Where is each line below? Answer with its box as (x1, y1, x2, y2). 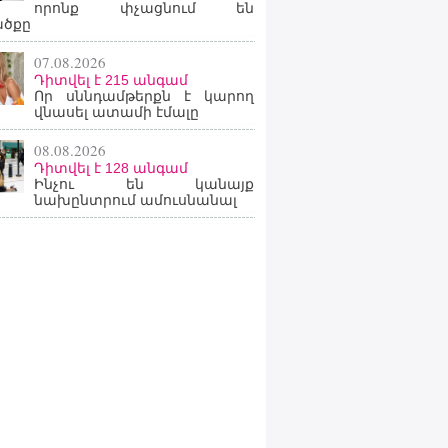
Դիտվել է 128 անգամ (34, 160, 188, 176)
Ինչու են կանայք (34, 176, 254, 192)
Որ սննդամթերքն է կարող (34, 88, 254, 104)
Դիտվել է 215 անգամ (34, 72, 188, 88)
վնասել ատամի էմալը (34, 104, 199, 120)
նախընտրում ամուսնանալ (34, 192, 237, 208)
